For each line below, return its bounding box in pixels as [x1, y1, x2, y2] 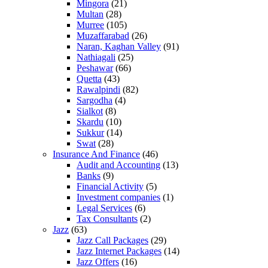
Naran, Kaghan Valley [77, 41, 161, 51]
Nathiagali [77, 51, 115, 62]
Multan [77, 8, 103, 19]
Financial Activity [77, 181, 144, 191]
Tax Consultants [77, 213, 138, 224]
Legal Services [77, 202, 132, 213]
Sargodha [77, 95, 112, 105]
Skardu [77, 116, 103, 127]
